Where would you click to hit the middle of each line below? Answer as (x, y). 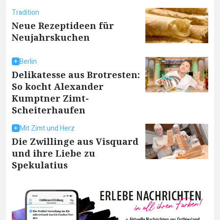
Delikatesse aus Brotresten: (76, 75)
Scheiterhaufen (49, 110)
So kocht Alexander (58, 86)
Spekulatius (40, 165)
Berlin (28, 62)
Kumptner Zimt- (50, 98)
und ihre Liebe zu (54, 153)
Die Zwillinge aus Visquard (75, 141)
